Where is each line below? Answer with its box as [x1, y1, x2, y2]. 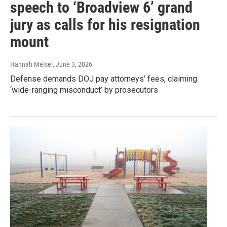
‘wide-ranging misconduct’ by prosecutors [10, 85, 158, 95]
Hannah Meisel [10, 60, 53, 69]
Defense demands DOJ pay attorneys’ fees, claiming [10, 74, 197, 84]
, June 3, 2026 [53, 60, 92, 69]
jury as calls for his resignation [10, 16, 200, 34]
